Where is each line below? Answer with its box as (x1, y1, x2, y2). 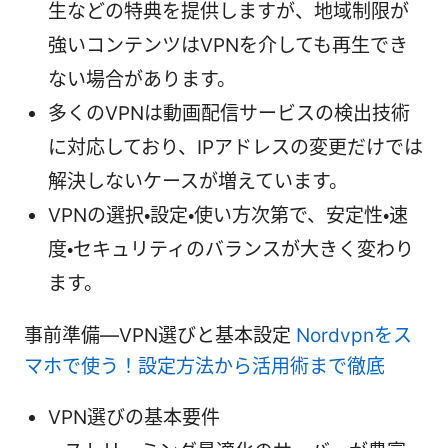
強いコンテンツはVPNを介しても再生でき (48, 33, 408, 57)
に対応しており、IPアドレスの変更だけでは (48, 135, 423, 159)
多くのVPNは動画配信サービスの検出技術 (48, 101, 410, 125)
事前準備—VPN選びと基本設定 (24, 323, 296, 347)
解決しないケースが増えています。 (48, 169, 348, 193)
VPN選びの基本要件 (48, 405, 220, 429)
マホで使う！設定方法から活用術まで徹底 (24, 354, 385, 378)
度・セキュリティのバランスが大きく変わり (48, 237, 414, 261)
